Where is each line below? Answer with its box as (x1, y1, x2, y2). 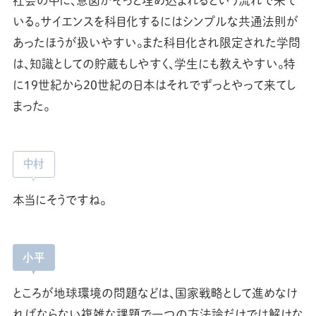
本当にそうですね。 (12, 191, 106, 208)
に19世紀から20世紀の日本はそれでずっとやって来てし (12, 77, 296, 94)
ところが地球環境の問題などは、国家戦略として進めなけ (12, 285, 298, 302)
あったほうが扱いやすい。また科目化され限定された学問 (12, 35, 300, 51)
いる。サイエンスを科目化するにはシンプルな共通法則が (12, 13, 298, 30)
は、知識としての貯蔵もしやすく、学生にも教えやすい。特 (12, 56, 296, 73)
